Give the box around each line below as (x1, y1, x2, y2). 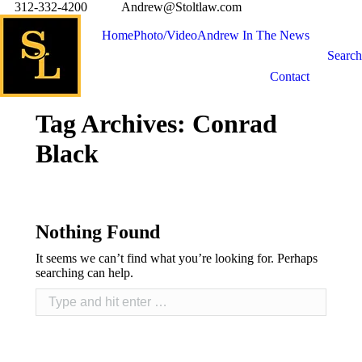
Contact (270, 69, 309, 83)
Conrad (192, 109, 277, 138)
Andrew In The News (197, 27, 309, 42)
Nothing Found (36, 221, 160, 242)
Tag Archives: (36, 109, 192, 138)
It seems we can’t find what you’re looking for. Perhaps (36, 251, 318, 265)
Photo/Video (133, 27, 197, 42)
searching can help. (36, 266, 133, 280)
